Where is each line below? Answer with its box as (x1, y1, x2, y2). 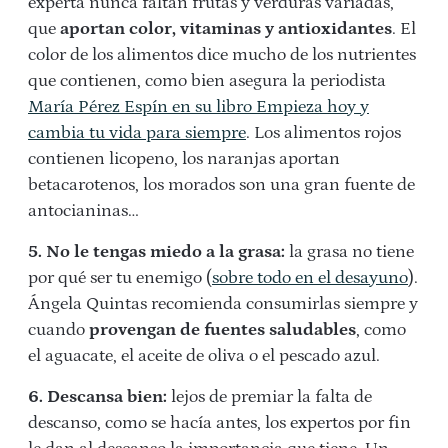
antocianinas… (28, 201, 139, 221)
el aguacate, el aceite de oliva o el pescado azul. (28, 346, 380, 366)
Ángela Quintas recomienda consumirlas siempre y (28, 294, 418, 314)
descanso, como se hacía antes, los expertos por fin (28, 413, 411, 433)
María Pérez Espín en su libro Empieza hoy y (28, 97, 369, 117)
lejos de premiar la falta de (167, 387, 372, 407)
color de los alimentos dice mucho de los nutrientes (28, 45, 416, 65)
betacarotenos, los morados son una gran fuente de (28, 175, 415, 195)
